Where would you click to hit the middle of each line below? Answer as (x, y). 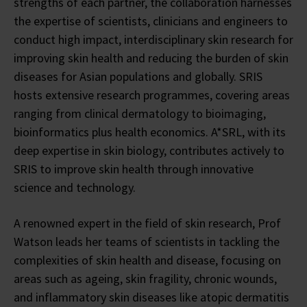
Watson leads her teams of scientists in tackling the (147, 241)
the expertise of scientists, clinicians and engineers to (151, 21)
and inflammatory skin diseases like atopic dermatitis (151, 297)
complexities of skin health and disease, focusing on (147, 260)
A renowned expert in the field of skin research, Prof (147, 223)
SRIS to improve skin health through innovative (134, 169)
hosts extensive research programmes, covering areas (152, 95)
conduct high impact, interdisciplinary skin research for (153, 39)
